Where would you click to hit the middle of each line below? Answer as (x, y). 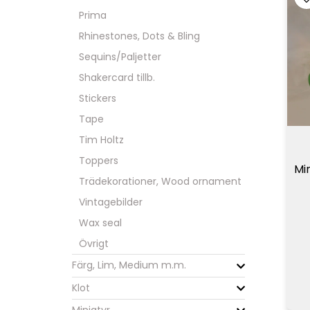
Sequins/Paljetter (120, 57)
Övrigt (94, 244)
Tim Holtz (101, 140)
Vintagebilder (111, 202)
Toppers (99, 161)
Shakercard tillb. (117, 78)
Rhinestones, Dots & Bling (139, 36)
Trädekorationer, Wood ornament (160, 182)
